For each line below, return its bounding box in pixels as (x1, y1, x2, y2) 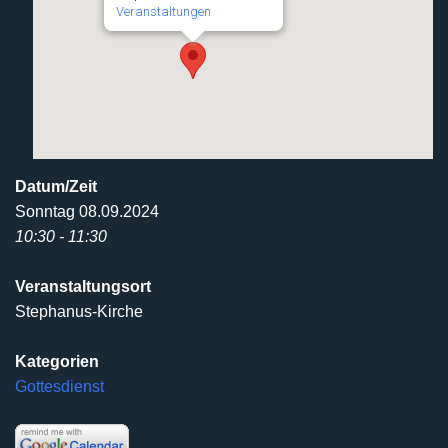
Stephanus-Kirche (15, 303, 143, 321)
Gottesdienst (15, 378, 104, 396)
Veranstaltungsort (15, 278, 151, 296)
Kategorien (15, 353, 99, 371)
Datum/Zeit (15, 178, 97, 196)
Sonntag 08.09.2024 (15, 203, 159, 221)
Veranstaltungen (115, 4, 211, 20)
